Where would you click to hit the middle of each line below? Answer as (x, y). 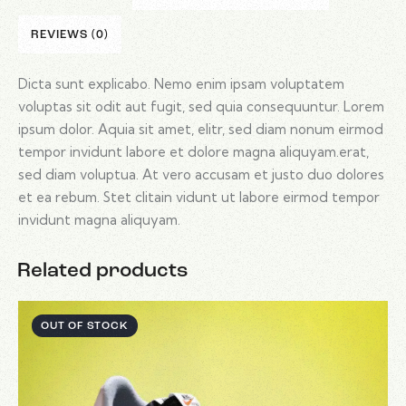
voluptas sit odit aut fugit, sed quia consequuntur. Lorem (201, 106)
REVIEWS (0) (70, 34)
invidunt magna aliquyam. (99, 219)
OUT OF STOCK (85, 326)
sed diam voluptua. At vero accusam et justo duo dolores (201, 174)
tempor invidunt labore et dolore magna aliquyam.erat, (193, 151)
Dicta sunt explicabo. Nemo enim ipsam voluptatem (181, 83)
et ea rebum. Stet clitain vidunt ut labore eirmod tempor (199, 197)
